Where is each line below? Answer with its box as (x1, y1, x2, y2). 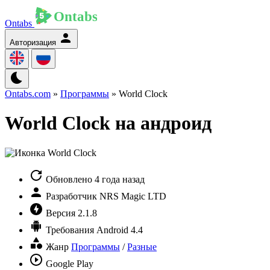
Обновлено (46, 174, 92, 184)
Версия (46, 207, 75, 218)
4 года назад (95, 174, 145, 184)
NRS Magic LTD (99, 190, 166, 201)
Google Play (46, 258, 93, 269)
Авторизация (10, 38, 56, 47)
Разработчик (46, 190, 97, 201)
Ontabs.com (5, 89, 51, 99)
